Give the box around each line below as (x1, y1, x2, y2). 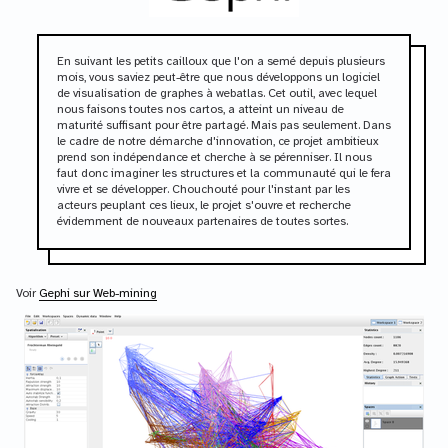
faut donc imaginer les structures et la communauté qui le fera (56, 166, 391, 180)
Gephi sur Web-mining (39, 287, 157, 301)
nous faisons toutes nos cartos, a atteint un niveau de (56, 102, 344, 116)
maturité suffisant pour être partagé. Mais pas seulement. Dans (56, 118, 391, 132)
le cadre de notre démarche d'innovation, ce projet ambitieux (56, 134, 379, 148)
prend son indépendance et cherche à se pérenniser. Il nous (56, 150, 372, 164)
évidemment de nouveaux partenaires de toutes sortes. (56, 214, 348, 228)
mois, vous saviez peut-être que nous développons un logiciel (56, 70, 380, 84)
